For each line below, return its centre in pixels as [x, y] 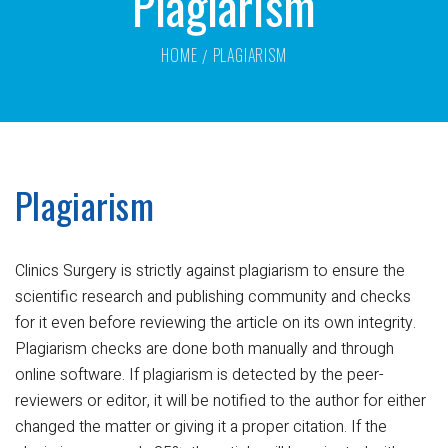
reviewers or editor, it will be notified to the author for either [220, 401]
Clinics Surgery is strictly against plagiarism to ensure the [210, 271]
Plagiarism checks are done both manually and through [204, 349]
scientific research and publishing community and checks [213, 297]
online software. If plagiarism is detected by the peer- [199, 375]
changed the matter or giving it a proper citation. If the [201, 427]
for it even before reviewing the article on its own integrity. [215, 323]
